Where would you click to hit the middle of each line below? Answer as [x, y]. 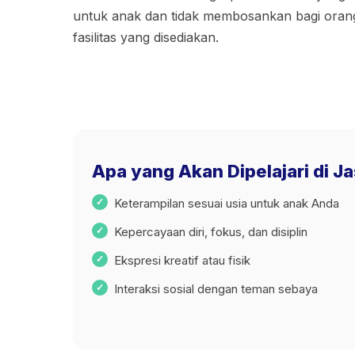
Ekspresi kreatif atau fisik [182, 260]
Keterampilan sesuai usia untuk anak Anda [227, 203]
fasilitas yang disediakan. [146, 37]
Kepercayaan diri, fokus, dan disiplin [211, 232]
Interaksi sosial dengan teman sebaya [216, 289]
